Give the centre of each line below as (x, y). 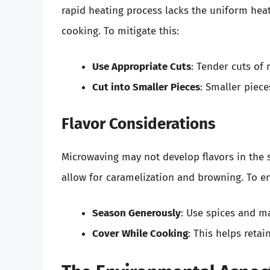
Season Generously (137, 213)
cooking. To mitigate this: (120, 31)
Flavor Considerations (139, 124)
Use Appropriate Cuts (142, 67)
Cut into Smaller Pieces (146, 87)
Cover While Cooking (140, 234)
